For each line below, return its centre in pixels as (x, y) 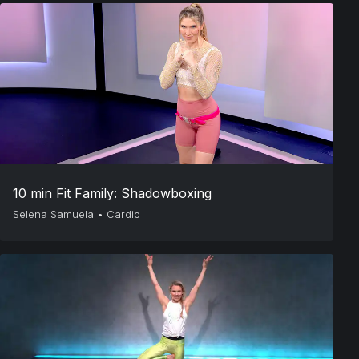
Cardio (123, 214)
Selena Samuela (53, 214)
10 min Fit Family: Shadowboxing (112, 193)
